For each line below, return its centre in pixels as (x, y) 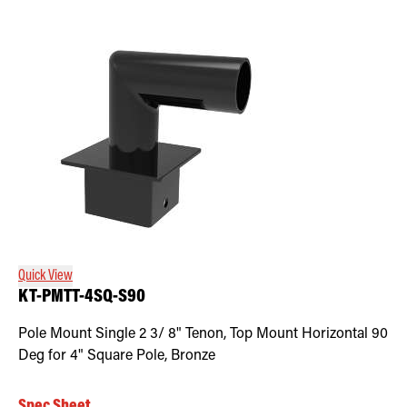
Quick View (45, 276)
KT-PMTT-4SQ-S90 (82, 297)
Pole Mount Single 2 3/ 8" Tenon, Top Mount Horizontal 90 (203, 334)
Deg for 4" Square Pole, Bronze (117, 356)
